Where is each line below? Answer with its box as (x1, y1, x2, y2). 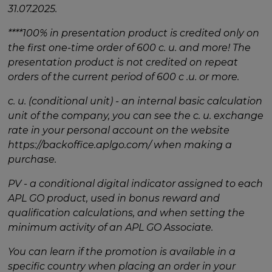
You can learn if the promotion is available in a (8, 245, 236, 257)
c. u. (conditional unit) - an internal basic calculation (8, 95, 263, 107)
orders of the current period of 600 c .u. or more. (8, 70, 240, 83)
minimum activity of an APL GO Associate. (8, 221, 214, 233)
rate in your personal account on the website (8, 124, 230, 136)
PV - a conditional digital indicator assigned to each (8, 177, 263, 189)
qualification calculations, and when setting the (8, 206, 245, 219)
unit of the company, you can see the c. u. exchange (8, 109, 264, 121)
